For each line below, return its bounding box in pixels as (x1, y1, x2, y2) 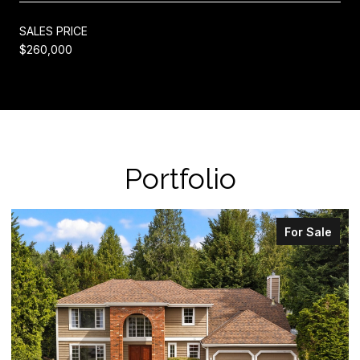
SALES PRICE (19, 24, 88, 38)
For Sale (284, 225, 332, 239)
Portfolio (124, 162, 236, 195)
